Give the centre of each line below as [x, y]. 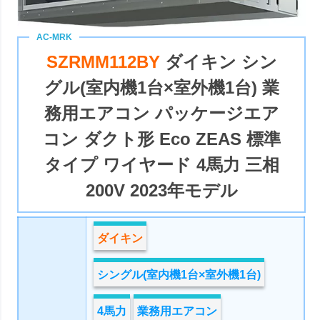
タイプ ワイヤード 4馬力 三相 [161, 164]
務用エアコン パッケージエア [161, 113]
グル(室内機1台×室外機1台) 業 [161, 87]
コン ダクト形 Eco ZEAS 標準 [161, 139]
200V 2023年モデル [161, 190]
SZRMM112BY [105, 61]
